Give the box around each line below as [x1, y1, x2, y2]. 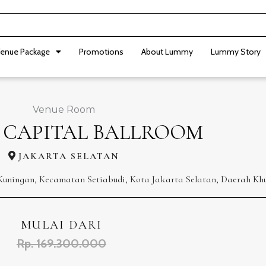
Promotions [79, 46, 123, 57]
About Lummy [141, 46, 193, 57]
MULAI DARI [20, 218, 102, 232]
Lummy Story [211, 46, 261, 57]
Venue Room [32, 104, 95, 115]
